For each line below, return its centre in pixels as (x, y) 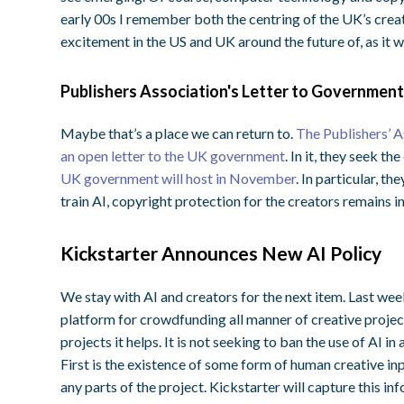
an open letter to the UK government (173, 156)
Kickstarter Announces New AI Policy (221, 253)
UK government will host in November (179, 178)
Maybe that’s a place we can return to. (179, 133)
